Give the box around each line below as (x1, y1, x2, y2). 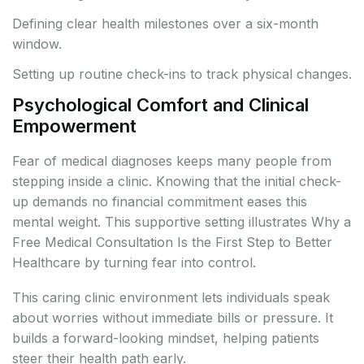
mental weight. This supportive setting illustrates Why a (12, 214, 351, 231)
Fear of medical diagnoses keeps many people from (12, 153, 331, 170)
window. (12, 36, 62, 53)
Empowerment (12, 115, 136, 137)
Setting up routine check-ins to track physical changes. (12, 66, 352, 83)
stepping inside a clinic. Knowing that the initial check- (12, 173, 341, 190)
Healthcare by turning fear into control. (12, 254, 256, 271)
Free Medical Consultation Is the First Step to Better (12, 234, 332, 251)
